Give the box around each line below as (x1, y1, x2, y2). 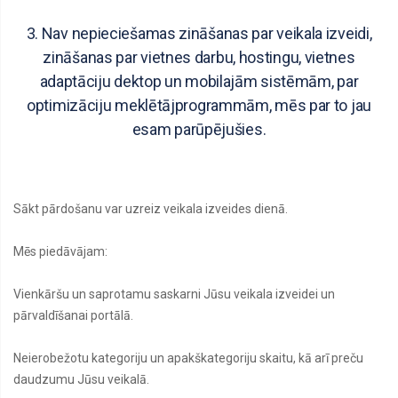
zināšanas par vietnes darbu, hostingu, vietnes (43, 48, 355, 67)
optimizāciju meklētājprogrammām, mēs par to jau (27, 96, 371, 115)
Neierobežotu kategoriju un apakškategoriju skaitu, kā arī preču (13, 351, 363, 365)
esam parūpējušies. (131, 120, 267, 139)
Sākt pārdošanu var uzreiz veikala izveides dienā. (13, 202, 288, 216)
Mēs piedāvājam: (13, 244, 107, 259)
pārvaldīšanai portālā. (13, 308, 133, 322)
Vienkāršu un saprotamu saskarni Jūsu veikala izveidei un (13, 287, 335, 301)
